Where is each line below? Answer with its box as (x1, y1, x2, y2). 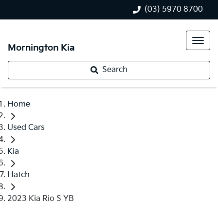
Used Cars (7, 123, 45, 133)
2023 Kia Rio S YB (7, 194, 74, 203)
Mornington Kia (8, 43, 75, 53)
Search (102, 65, 127, 74)
